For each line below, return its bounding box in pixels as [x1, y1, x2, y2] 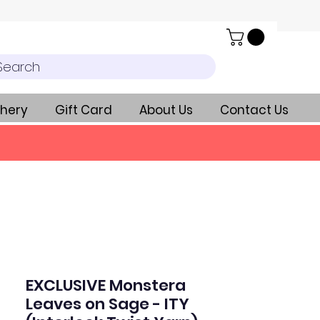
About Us [139, 101, 193, 119]
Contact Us [220, 101, 289, 119]
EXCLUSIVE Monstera [26, 274, 186, 297]
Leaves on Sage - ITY [26, 293, 189, 316]
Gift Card [55, 101, 112, 119]
